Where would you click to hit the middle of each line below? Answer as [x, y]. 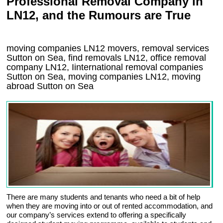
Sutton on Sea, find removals [65, 58]
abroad [22, 86]
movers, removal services [157, 48]
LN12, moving [173, 77]
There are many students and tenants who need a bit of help [104, 197]
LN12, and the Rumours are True [99, 15]
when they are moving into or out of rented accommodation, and [110, 206]
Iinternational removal [115, 67]
